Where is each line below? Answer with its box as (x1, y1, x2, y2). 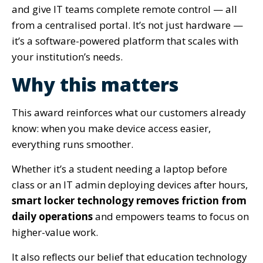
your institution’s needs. (12, 49, 125, 63)
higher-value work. (12, 225, 98, 239)
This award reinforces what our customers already (12, 105, 246, 119)
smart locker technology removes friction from (12, 193, 247, 207)
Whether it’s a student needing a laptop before (12, 161, 227, 176)
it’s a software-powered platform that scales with (12, 33, 238, 48)
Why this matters (12, 71, 178, 97)
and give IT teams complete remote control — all (12, 2, 237, 16)
